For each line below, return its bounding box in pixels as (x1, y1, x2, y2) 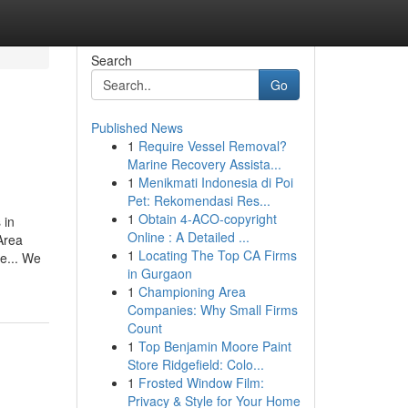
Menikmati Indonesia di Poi (138, 173, 293, 191)
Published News (90, 118, 183, 137)
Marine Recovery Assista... (127, 155, 281, 173)
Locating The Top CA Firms (138, 246, 297, 264)
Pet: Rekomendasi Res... (127, 191, 270, 209)
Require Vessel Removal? (138, 137, 287, 155)
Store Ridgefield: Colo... (127, 355, 264, 373)
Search (90, 51, 132, 69)
